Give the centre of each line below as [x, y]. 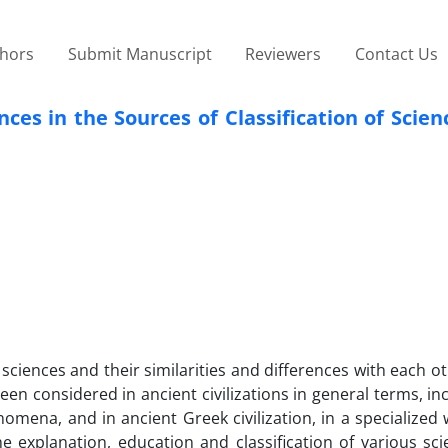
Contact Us [396, 53]
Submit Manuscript [139, 53]
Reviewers [283, 53]
